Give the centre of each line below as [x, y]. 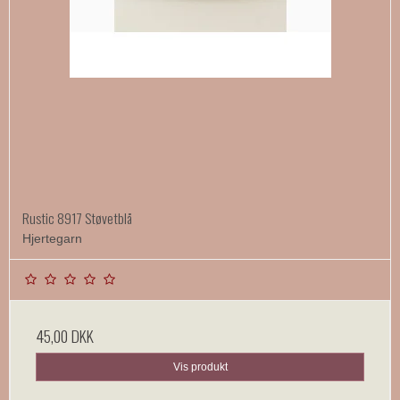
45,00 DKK [65, 336]
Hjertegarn [52, 239]
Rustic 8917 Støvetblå [77, 218]
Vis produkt [200, 367]
